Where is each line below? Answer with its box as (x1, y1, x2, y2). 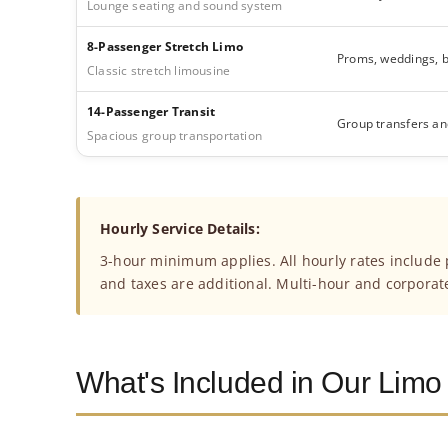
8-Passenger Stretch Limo (86, 37, 244, 55)
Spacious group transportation (86, 126, 263, 144)
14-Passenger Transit (86, 102, 216, 120)
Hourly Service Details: (99, 218, 260, 238)
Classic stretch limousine (86, 61, 231, 79)
